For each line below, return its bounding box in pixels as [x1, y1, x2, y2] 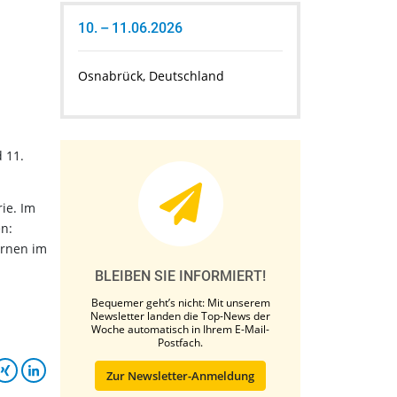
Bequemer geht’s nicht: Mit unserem [90, 295, 270, 311]
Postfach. [158, 335, 203, 351]
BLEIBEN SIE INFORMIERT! [95, 268, 266, 285]
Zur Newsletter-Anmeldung [106, 368, 254, 385]
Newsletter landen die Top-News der [90, 308, 270, 324]
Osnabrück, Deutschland [78, 67, 224, 85]
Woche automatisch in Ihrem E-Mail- [91, 322, 269, 338]
